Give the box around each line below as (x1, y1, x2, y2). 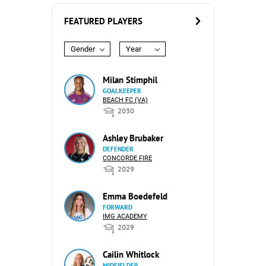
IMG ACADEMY (103, 213, 147, 220)
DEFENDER (103, 145, 134, 153)
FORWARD (103, 203, 132, 211)
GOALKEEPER (103, 87, 141, 95)
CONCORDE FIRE (103, 154, 152, 162)
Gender (71, 45, 95, 53)
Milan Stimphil (103, 74, 157, 85)
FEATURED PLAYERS (64, 15, 142, 27)
